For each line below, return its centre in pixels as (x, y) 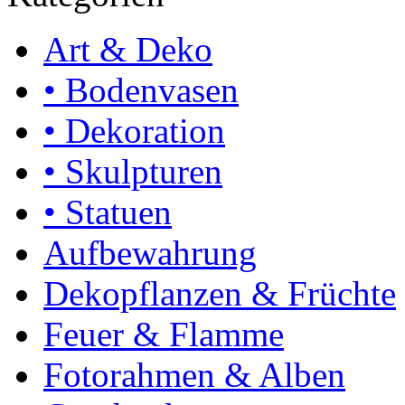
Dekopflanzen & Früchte (220, 293)
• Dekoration (134, 131)
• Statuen (108, 212)
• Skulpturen (133, 171)
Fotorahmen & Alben (194, 375)
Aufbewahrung (150, 253)
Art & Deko (128, 49)
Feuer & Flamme (164, 334)
